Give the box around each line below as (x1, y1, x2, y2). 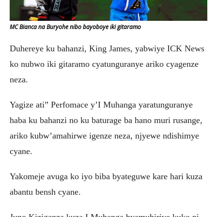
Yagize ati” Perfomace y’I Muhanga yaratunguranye (10, 100, 193, 110)
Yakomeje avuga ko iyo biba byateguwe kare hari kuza (10, 171, 202, 182)
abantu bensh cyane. (10, 187, 81, 197)
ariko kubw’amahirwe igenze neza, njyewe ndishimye (10, 131, 199, 141)
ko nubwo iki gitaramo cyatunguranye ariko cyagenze (10, 59, 199, 69)
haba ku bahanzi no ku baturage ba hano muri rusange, (10, 115, 202, 125)
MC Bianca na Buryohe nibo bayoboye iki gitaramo (10, 23, 141, 31)
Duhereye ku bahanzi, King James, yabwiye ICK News (10, 44, 204, 54)
